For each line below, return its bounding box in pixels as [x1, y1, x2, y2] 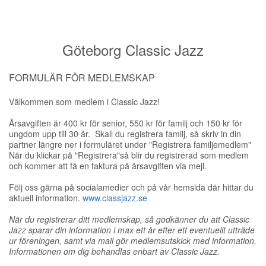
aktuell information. [9, 192, 83, 204]
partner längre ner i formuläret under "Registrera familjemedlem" [9, 138, 251, 150]
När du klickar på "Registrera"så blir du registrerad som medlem [9, 149, 249, 161]
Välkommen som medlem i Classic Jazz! [9, 96, 160, 107]
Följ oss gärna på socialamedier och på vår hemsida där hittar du [9, 181, 254, 193]
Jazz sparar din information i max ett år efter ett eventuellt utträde [9, 224, 255, 236]
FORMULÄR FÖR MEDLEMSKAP [9, 71, 155, 84]
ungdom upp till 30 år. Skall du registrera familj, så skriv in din [9, 128, 241, 140]
